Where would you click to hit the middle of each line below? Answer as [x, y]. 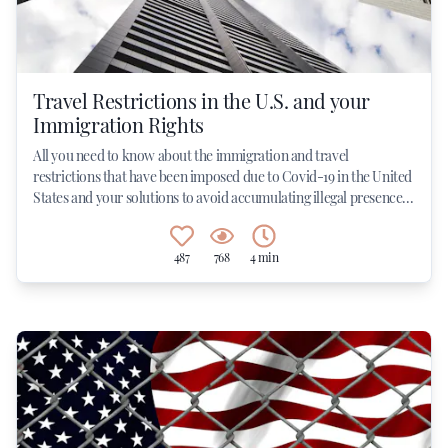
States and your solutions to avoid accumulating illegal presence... [223, 197]
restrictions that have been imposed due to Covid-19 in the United [223, 176]
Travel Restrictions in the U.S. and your [202, 100]
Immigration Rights [118, 124]
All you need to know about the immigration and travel [191, 155]
